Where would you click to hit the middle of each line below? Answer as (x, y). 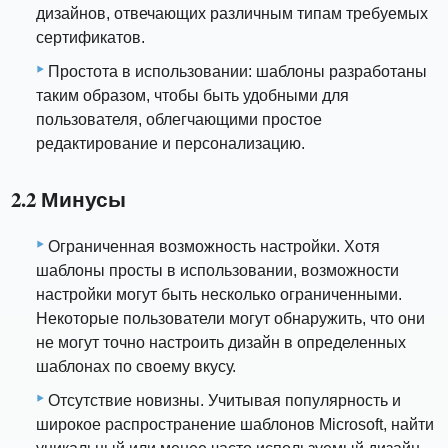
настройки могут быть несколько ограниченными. (219, 295)
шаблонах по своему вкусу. (136, 367)
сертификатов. (90, 37)
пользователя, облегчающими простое (179, 119)
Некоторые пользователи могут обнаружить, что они (230, 319)
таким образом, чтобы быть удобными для (192, 95)
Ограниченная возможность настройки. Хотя (214, 247)
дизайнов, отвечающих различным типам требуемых (232, 13)
